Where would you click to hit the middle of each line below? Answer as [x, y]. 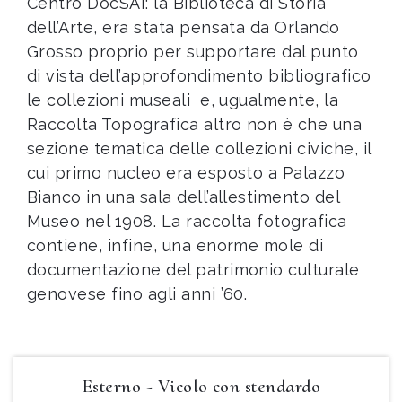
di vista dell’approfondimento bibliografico [199, 76]
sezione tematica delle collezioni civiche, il [199, 149]
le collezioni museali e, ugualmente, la [183, 100]
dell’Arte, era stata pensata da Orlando [184, 27]
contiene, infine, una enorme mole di [175, 245]
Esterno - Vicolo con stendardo [201, 386]
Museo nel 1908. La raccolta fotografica [187, 221]
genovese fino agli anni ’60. [137, 294]
